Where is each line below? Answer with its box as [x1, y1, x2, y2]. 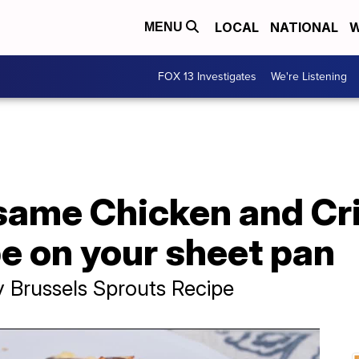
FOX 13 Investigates [158, 68, 256, 85]
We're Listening [271, 68, 347, 85]
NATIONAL [270, 19, 338, 36]
